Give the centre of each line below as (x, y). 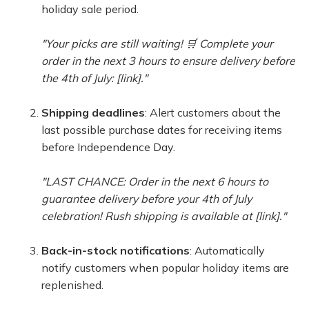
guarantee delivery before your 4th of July (147, 199)
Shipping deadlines (93, 112)
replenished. (72, 285)
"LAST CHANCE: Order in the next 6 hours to (155, 181)
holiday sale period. (90, 9)
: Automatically (227, 250)
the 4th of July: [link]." (94, 78)
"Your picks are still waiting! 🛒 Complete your (157, 43)
